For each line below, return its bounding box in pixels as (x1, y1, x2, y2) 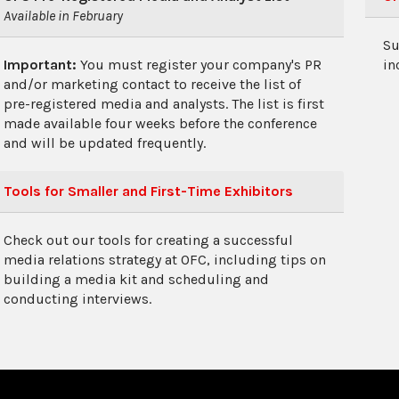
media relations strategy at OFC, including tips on (4, 251, 326, 268)
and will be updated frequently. (4, 134, 206, 151)
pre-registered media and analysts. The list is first (4, 95, 324, 112)
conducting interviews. (4, 290, 151, 307)
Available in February (4, 7, 123, 24)
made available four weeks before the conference (4, 115, 317, 132)
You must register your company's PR (80, 56, 322, 73)
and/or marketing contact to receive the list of (4, 76, 301, 93)
